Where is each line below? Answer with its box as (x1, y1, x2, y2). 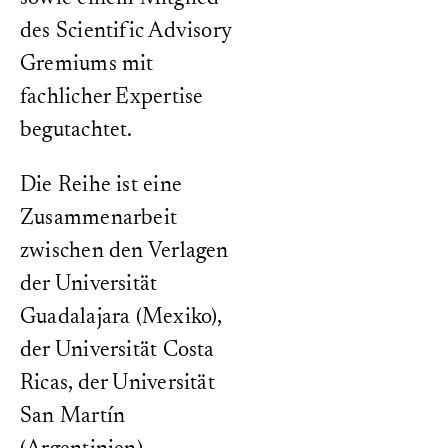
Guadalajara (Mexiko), (20, 307, 222, 329)
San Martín (20, 406, 126, 428)
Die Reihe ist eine (20, 175, 182, 197)
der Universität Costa (20, 340, 215, 362)
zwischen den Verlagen (20, 241, 229, 263)
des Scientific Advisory (20, 21, 233, 43)
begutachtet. (20, 120, 133, 142)
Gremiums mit (20, 54, 154, 76)
